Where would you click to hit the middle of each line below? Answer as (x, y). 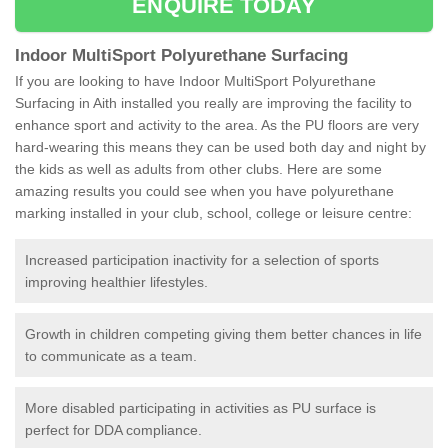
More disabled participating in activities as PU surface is (200, 408)
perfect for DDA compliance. (113, 430)
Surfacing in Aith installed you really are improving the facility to (213, 103)
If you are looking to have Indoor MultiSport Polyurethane (195, 81)
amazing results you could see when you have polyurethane (204, 191)
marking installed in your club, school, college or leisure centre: (213, 213)
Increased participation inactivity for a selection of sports (202, 260)
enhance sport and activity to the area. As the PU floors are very (217, 125)
